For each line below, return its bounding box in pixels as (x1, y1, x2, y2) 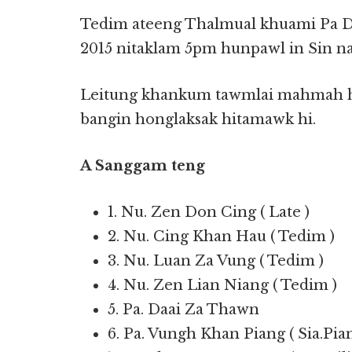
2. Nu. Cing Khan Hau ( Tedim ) (108, 228, 335, 245)
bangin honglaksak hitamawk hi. (80, 111, 316, 128)
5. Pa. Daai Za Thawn (108, 301, 259, 318)
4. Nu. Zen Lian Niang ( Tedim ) (108, 277, 337, 294)
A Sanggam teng (80, 157, 205, 174)
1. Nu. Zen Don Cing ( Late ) (108, 203, 310, 221)
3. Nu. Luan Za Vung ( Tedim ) (108, 252, 324, 269)
